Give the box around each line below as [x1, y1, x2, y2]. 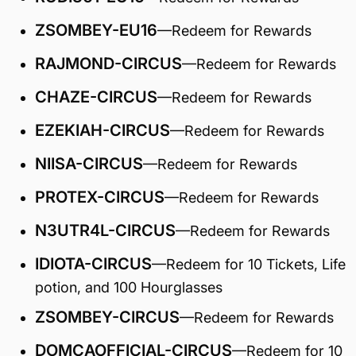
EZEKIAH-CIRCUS [35, 121, 170, 140]
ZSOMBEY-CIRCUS [35, 308, 180, 327]
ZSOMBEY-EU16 [35, 21, 157, 40]
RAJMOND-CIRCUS [35, 54, 182, 73]
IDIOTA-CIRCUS [35, 254, 152, 273]
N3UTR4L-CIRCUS [35, 221, 176, 240]
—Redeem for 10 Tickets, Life [152, 256, 346, 273]
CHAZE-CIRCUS [35, 87, 157, 106]
